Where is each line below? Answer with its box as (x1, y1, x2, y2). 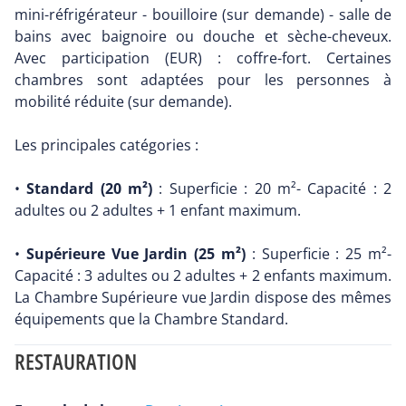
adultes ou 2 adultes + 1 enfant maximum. (14, 200, 301, 221)
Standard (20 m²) (26, 179, 153, 199)
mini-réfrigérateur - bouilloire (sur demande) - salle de (14, 5, 391, 25)
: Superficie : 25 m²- (246, 244, 392, 265)
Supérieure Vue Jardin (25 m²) (25, 244, 246, 265)
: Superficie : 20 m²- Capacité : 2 (152, 179, 392, 199)
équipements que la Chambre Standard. (14, 309, 288, 330)
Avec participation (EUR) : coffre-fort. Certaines (14, 48, 391, 69)
